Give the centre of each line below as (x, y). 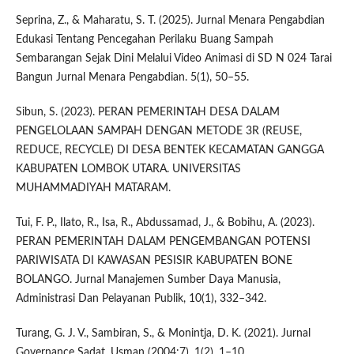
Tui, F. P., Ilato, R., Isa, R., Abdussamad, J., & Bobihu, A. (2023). (165, 222)
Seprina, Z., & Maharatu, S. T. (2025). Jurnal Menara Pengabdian (170, 20)
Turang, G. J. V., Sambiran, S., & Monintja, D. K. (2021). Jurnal (163, 333)
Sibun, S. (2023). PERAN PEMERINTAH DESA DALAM (147, 112)
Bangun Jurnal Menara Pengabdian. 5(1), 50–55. (132, 77)
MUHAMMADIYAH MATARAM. (93, 188)
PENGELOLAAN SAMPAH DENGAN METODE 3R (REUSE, (158, 131)
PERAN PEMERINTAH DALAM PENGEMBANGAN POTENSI (163, 241)
